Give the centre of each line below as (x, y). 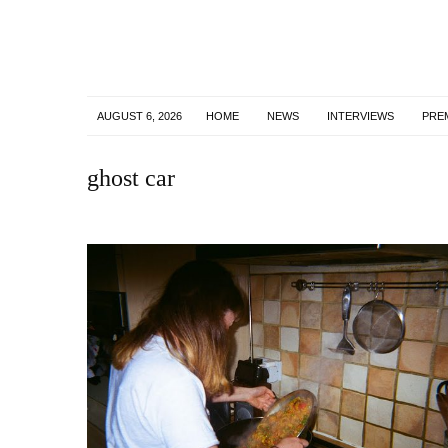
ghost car (131, 177)
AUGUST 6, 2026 (139, 115)
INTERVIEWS (360, 115)
